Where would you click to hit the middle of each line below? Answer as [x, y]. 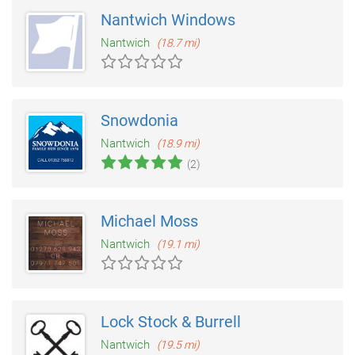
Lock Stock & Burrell [171, 322]
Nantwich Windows [168, 20]
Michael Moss [149, 221]
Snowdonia [139, 121]
